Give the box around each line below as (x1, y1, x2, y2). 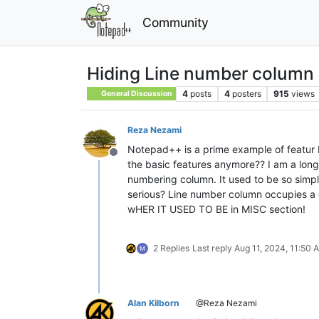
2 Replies (153, 242, 189, 253)
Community (142, 14, 209, 30)
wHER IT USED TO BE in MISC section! (127, 202, 305, 215)
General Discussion (100, 88, 173, 98)
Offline (113, 152, 148, 167)
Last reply (192, 242, 234, 253)
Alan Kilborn (127, 297, 179, 308)
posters (231, 88, 261, 99)
